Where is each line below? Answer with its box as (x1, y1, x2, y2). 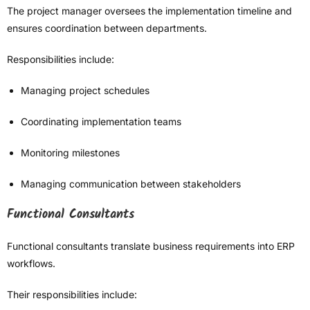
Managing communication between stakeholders (21, 178, 241, 190)
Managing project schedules (21, 84, 149, 97)
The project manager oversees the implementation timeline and (7, 5, 292, 17)
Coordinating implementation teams (21, 116, 181, 128)
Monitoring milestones (21, 147, 120, 159)
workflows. (7, 257, 55, 270)
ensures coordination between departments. (7, 22, 207, 35)
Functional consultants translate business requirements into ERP (7, 240, 295, 253)
